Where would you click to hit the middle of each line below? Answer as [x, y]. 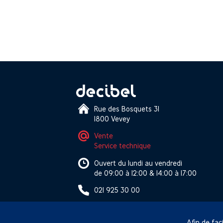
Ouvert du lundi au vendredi [138, 163]
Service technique [123, 146]
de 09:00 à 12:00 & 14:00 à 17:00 [146, 173]
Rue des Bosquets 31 [127, 109]
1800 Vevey [112, 119]
